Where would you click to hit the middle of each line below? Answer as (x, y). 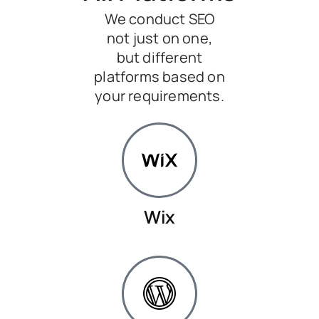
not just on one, (159, 38)
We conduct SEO (159, 19)
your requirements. (159, 95)
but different (159, 57)
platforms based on (159, 76)
